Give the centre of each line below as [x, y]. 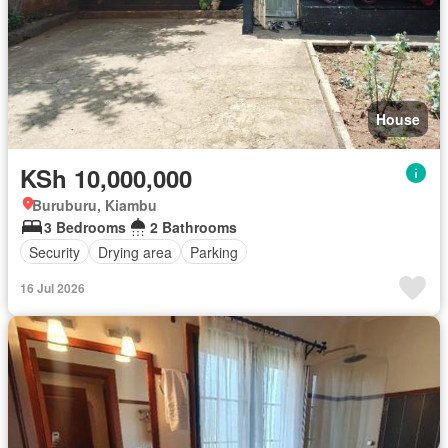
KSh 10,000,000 [106, 178]
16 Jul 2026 [52, 288]
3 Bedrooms [85, 227]
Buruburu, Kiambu [94, 205]
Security [54, 251]
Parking [214, 251]
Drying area [135, 251]
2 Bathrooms [193, 227]
